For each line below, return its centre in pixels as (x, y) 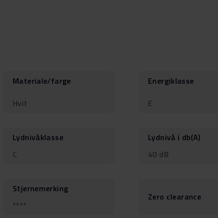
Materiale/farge (42, 81)
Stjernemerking (41, 188)
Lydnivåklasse (38, 137)
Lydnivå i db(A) (174, 137)
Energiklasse (171, 81)
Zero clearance (175, 197)
